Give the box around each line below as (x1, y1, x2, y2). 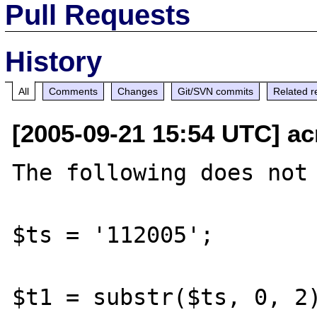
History (5, 45, 103, 77)
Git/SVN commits (178, 85, 254, 97)
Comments (49, 85, 98, 97)
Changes (117, 85, 158, 97)
